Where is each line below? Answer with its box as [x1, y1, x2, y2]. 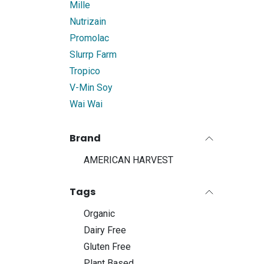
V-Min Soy [70, 82, 113, 93]
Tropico [70, 65, 100, 77]
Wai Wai [70, 98, 103, 110]
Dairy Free [84, 225, 126, 236]
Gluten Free [84, 241, 131, 252]
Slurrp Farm [70, 49, 117, 60]
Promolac [70, 32, 109, 44]
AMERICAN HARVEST [84, 154, 173, 166]
